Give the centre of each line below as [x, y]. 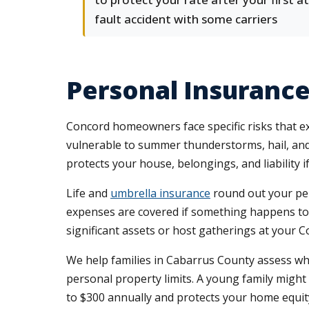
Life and [88, 193]
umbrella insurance [160, 193]
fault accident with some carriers [186, 19]
